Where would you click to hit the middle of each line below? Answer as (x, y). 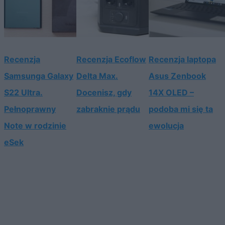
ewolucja (166, 126)
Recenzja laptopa (182, 60)
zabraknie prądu (108, 109)
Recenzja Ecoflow (111, 60)
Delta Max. (97, 76)
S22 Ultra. (23, 93)
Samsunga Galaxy (39, 76)
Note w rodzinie (35, 126)
